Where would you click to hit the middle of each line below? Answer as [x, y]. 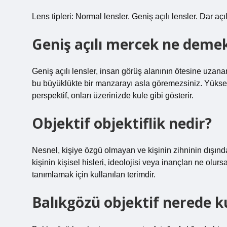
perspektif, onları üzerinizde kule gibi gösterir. [113, 96]
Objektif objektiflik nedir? [122, 123]
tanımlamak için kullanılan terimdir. [94, 175]
